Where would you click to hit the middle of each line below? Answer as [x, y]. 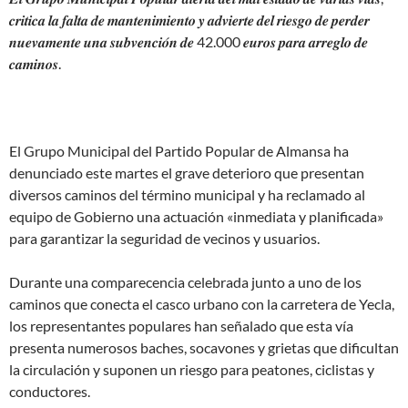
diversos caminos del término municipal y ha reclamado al [187, 194]
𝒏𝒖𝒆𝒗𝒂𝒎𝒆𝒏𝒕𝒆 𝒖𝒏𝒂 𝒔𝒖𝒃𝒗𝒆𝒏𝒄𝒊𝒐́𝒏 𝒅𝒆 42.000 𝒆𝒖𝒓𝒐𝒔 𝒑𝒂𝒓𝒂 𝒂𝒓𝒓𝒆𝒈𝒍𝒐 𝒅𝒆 [189, 41]
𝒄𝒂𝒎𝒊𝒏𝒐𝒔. [35, 63]
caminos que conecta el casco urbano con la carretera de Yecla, [202, 303]
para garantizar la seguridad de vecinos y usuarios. [164, 238]
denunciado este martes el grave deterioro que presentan [187, 172]
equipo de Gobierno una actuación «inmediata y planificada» [196, 216]
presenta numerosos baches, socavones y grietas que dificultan [204, 347]
